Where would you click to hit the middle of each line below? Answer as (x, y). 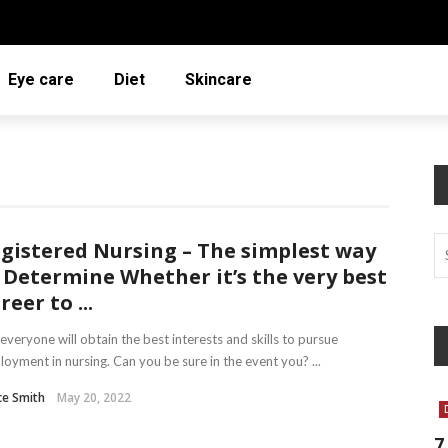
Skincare (218, 79)
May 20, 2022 (94, 397)
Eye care (41, 79)
